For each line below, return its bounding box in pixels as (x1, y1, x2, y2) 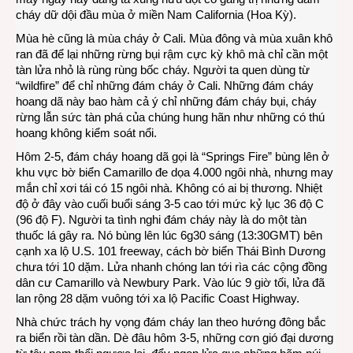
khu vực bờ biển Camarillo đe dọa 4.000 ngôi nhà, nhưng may (16, 165, 333, 179)
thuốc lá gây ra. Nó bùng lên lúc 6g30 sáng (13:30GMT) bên (16, 229, 322, 242)
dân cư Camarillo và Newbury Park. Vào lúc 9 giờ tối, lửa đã (16, 276, 325, 289)
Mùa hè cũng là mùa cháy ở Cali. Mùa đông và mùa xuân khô (16, 32, 333, 45)
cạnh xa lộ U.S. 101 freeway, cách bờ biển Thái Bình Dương (16, 244, 325, 258)
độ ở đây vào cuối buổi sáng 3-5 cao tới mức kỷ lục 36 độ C (16, 197, 324, 210)
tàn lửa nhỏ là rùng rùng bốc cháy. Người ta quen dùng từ (16, 63, 310, 76)
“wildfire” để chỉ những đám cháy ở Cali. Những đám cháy (16, 79, 314, 92)
